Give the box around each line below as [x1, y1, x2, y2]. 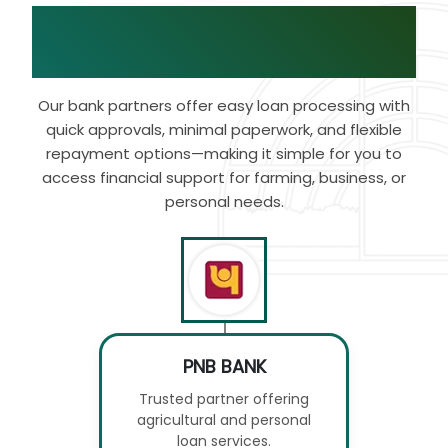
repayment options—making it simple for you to [46, 143, 402, 165]
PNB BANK [182, 354, 266, 380]
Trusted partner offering [139, 389, 309, 410]
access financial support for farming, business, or [42, 167, 406, 189]
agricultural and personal [137, 410, 311, 431]
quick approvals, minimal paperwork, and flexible [46, 119, 402, 141]
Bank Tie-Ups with [60, 3, 335, 46]
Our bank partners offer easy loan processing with [38, 95, 410, 117]
